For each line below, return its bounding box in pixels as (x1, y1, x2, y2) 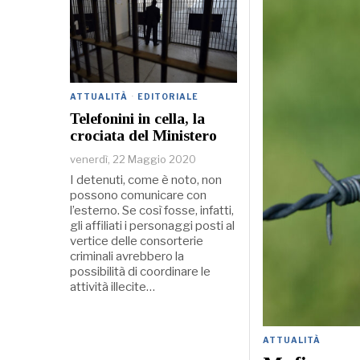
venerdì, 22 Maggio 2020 (70, 152, 196, 166)
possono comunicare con (70, 187, 207, 202)
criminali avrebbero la (70, 248, 184, 264)
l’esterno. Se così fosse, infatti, (70, 202, 234, 218)
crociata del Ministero (70, 126, 217, 144)
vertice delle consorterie (70, 233, 203, 248)
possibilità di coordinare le (70, 264, 211, 279)
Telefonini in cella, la (70, 109, 205, 127)
